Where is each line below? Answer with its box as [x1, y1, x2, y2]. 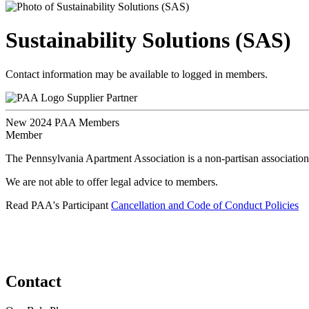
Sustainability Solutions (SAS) [6, 28, 291, 53]
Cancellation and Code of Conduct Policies [111, 199, 299, 211]
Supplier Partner [67, 91, 137, 103]
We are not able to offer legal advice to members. [6, 175, 218, 188]
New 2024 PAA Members [6, 116, 119, 128]
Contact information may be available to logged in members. [6, 68, 268, 80]
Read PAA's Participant [6, 199, 111, 211]
